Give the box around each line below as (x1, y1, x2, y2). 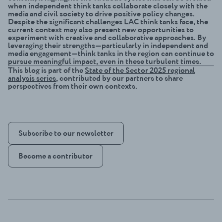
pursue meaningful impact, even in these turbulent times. (8, 56, 201, 66)
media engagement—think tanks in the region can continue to (8, 49, 214, 58)
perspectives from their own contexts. (8, 81, 137, 91)
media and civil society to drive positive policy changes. (8, 9, 195, 18)
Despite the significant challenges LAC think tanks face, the (8, 17, 208, 26)
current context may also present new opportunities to (8, 25, 194, 34)
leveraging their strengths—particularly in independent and (8, 41, 208, 50)
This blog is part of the (8, 65, 85, 75)
